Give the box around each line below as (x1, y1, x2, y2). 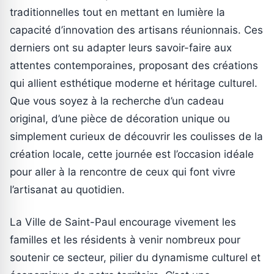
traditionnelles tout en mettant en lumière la (10, 6, 225, 19)
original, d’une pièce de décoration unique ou (10, 113, 230, 125)
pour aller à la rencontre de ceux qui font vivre (10, 166, 235, 179)
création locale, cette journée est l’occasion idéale (10, 148, 254, 161)
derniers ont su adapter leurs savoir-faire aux (10, 42, 232, 54)
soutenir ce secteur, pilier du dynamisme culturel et (10, 251, 261, 264)
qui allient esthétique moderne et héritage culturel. (10, 77, 257, 90)
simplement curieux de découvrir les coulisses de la (10, 130, 263, 143)
